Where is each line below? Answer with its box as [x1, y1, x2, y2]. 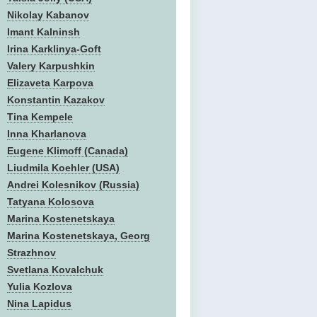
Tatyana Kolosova [7, 196, 94, 207]
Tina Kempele [7, 111, 73, 122]
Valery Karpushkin [7, 60, 95, 71]
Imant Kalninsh [7, 26, 80, 38]
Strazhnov [7, 247, 56, 258]
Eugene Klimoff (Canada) [7, 145, 128, 156]
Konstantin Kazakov [7, 94, 105, 105]
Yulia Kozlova [7, 281, 72, 292]
